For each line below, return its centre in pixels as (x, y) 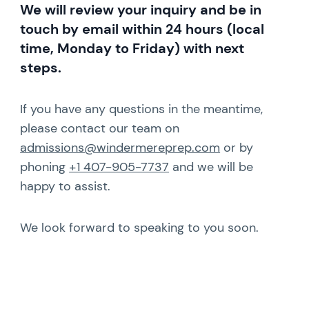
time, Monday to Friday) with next (132, 48)
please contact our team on (100, 128)
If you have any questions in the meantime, (142, 109)
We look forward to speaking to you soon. (140, 227)
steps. (41, 67)
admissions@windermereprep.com (120, 147)
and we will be (211, 167)
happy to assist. (66, 186)
